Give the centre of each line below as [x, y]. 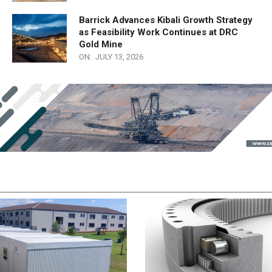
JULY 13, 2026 [119, 57]
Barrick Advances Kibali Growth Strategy [166, 20]
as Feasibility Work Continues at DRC [158, 32]
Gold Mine [101, 45]
